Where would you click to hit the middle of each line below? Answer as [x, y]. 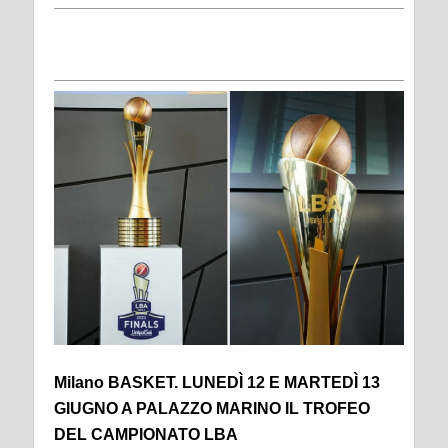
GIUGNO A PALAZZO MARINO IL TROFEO [212, 409]
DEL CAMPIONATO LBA [150, 435]
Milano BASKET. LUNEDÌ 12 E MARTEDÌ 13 [217, 383]
